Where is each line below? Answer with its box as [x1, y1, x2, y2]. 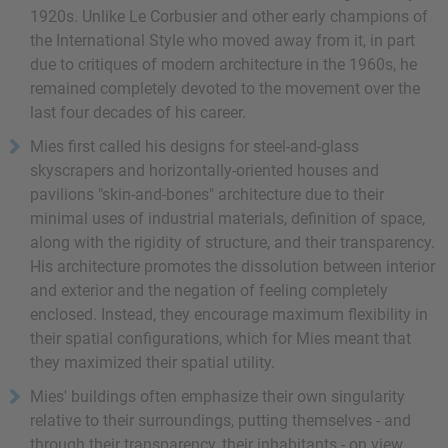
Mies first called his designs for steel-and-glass [30, 137, 359, 156]
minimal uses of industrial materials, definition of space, [30, 209, 425, 228]
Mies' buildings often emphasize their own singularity [30, 387, 405, 406]
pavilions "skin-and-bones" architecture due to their [30, 185, 384, 204]
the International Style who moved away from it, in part [30, 31, 415, 50]
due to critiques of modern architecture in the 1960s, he [30, 55, 417, 74]
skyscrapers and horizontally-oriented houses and [30, 161, 379, 180]
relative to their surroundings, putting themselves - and [30, 411, 411, 430]
